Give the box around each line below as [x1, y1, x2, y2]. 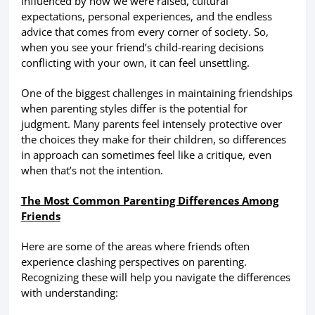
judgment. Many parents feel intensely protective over [20, 117, 282, 131]
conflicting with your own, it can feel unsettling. [20, 55, 250, 70]
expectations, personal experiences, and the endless [20, 8, 272, 23]
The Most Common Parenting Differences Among [20, 193, 278, 208]
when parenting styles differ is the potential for [20, 101, 247, 116]
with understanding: [20, 285, 118, 300]
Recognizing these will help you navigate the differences [20, 270, 290, 285]
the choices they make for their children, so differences [20, 132, 286, 147]
